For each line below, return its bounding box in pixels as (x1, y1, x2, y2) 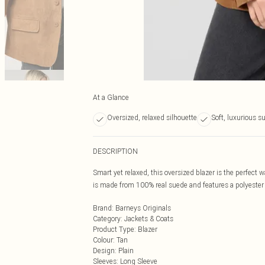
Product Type (93, 225, 134, 234)
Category (93, 214, 121, 223)
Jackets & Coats (124, 214, 173, 223)
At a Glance (93, 93, 129, 102)
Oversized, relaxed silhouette (107, 113, 197, 122)
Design (93, 246, 115, 255)
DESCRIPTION (93, 147, 138, 156)
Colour (93, 235, 113, 244)
